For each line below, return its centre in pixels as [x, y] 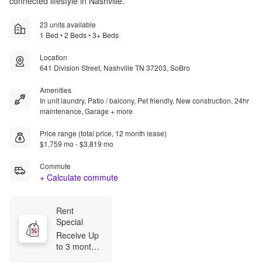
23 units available [68, 24]
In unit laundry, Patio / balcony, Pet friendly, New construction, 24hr [144, 100]
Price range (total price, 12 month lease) [103, 133]
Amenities [56, 89]
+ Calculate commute [79, 177]
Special [70, 221]
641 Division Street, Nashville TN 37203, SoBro [115, 67]
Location [54, 57]
